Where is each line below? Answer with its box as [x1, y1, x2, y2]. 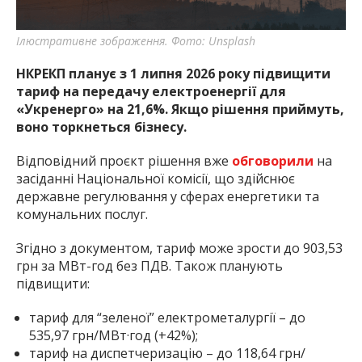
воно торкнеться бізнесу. [16, 118, 187, 137]
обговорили [232, 152, 317, 170]
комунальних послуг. [16, 205, 148, 224]
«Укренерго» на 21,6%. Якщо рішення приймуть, [16, 100, 344, 119]
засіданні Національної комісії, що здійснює [16, 170, 295, 188]
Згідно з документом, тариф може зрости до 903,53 [16, 239, 343, 258]
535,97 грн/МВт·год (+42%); [29, 326, 198, 345]
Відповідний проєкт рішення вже [16, 152, 232, 170]
